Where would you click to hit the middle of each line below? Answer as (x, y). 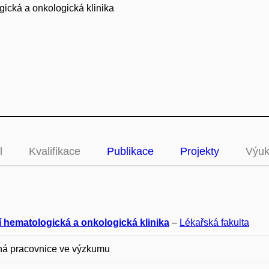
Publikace (130, 151)
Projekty (200, 151)
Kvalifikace (55, 151)
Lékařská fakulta (214, 223)
